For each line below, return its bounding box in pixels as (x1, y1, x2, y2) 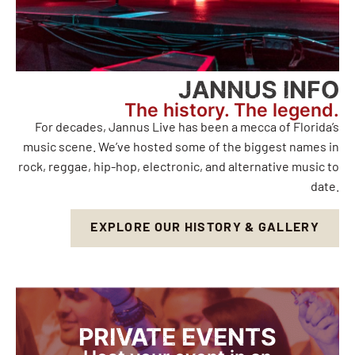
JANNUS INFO (178, 79, 339, 105)
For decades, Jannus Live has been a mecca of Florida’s (35, 121, 339, 135)
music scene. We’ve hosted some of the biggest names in (23, 141, 339, 155)
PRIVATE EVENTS (78, 327, 277, 353)
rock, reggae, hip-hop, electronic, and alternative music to (18, 161, 339, 174)
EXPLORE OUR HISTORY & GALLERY (90, 222, 319, 235)
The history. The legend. (124, 102, 339, 121)
